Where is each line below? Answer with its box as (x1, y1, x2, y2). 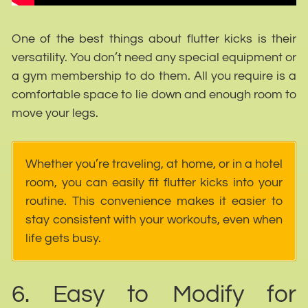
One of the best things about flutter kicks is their (12, 32, 296, 45)
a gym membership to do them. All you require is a (12, 69, 296, 82)
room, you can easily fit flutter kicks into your (25, 175, 283, 189)
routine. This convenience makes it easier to (25, 194, 283, 208)
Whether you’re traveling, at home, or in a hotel (25, 157, 283, 170)
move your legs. (12, 106, 98, 120)
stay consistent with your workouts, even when (25, 212, 283, 226)
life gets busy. (25, 231, 101, 245)
